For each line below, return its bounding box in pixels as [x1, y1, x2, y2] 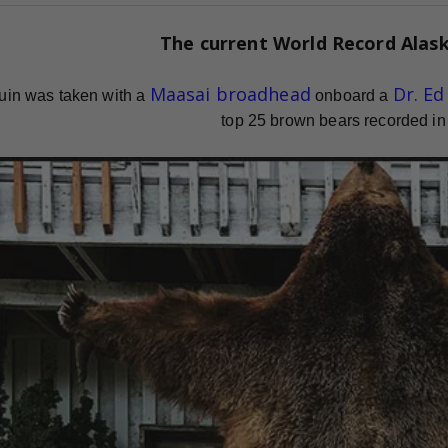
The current [160, 31, 273, 56]
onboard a [310, 87, 393, 105]
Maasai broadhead [149, 82, 311, 107]
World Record [272, 31, 401, 56]
